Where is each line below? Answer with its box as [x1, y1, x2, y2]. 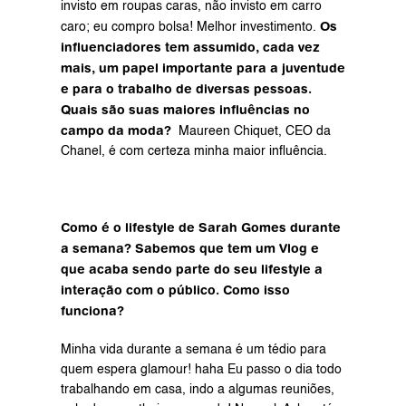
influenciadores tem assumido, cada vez [60, 40, 320, 54]
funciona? [60, 304, 124, 318]
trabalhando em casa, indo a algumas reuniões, [60, 383, 334, 396]
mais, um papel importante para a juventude [60, 61, 345, 75]
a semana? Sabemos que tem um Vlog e [60, 241, 319, 256]
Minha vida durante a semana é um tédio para [60, 343, 326, 356]
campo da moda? [60, 123, 175, 138]
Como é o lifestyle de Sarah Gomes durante [60, 220, 341, 235]
